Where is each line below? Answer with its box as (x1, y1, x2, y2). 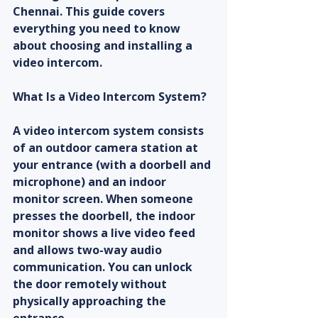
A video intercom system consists (13, 123, 207, 139)
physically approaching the (13, 293, 169, 309)
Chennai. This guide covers (13, 4, 168, 20)
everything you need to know (13, 21, 183, 37)
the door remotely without (13, 276, 170, 292)
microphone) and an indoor (13, 174, 169, 190)
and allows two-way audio (13, 242, 165, 258)
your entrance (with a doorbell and (13, 157, 214, 173)
